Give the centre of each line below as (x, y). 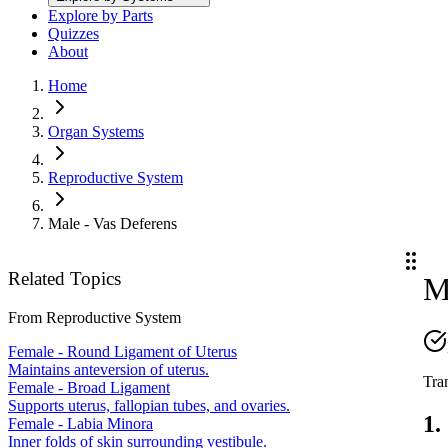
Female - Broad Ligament (89, 387)
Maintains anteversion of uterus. (108, 369)
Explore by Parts (100, 16)
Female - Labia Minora (80, 423)
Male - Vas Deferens (112, 224)
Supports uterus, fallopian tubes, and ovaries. (149, 405)
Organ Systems (96, 132)
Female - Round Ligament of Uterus (122, 351)
